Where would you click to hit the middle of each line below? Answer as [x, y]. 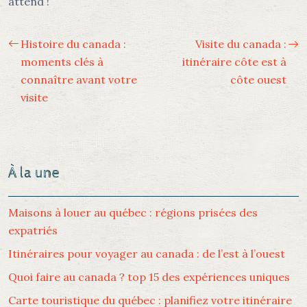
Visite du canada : [241, 44]
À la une [34, 173]
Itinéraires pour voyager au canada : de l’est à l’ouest [147, 254]
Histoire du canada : [73, 44]
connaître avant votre [79, 79]
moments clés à [62, 62]
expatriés [33, 230]
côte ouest [258, 79]
